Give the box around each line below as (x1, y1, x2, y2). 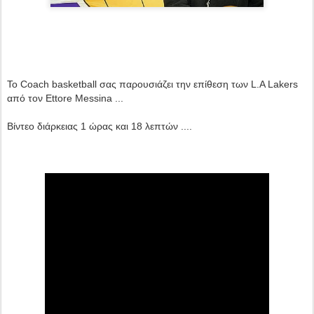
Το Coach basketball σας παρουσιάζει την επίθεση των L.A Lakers (7, 78, 298, 90)
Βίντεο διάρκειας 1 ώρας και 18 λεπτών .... (7, 120, 192, 132)
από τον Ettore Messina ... (7, 92, 123, 104)
